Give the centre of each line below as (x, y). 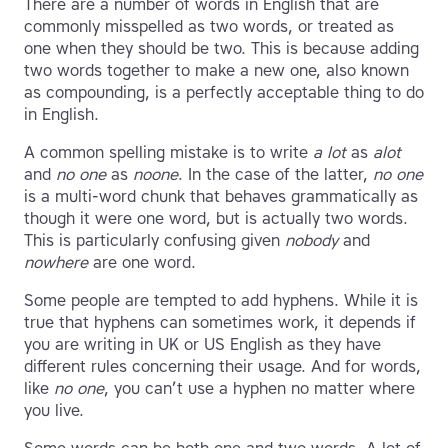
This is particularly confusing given (154, 241)
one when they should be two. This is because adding (221, 49)
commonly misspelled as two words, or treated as (209, 27)
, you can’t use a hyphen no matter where (259, 389)
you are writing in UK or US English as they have (202, 345)
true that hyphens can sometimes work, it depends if (220, 323)
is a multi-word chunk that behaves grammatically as (221, 197)
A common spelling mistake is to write (168, 153)
